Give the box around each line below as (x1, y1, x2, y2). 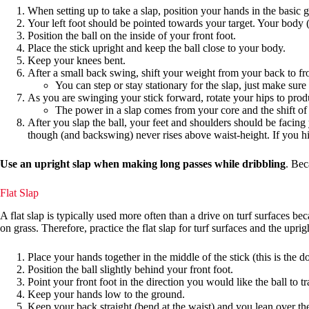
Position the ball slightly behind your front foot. (28, 263, 233, 275)
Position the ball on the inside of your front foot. (28, 29, 236, 41)
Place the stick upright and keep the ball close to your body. (28, 41, 286, 54)
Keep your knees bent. (28, 54, 126, 66)
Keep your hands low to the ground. (28, 288, 185, 300)
